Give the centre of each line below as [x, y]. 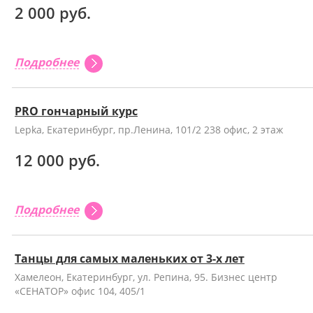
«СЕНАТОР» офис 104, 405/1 [80, 291]
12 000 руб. [57, 160]
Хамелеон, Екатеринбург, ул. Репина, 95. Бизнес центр [146, 277]
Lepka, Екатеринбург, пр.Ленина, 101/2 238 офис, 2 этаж [149, 130]
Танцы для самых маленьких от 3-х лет [130, 259]
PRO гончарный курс [76, 111]
